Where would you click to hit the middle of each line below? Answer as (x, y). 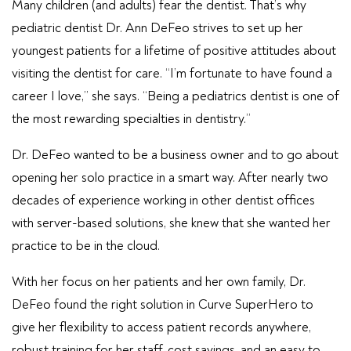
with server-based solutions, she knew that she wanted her (171, 223)
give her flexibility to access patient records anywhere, (161, 327)
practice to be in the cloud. (86, 246)
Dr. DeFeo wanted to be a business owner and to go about (175, 155)
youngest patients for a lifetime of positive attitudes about (174, 51)
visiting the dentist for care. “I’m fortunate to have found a (172, 73)
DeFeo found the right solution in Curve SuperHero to (163, 304)
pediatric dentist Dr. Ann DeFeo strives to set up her (157, 28)
